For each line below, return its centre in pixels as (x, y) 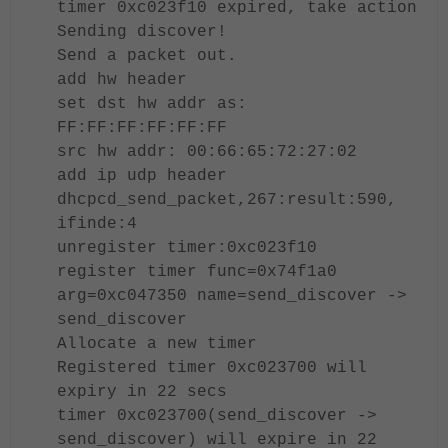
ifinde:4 (97, 224)
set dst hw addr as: (152, 104)
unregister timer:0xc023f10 (187, 248)
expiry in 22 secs (142, 392)
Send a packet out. (147, 56)
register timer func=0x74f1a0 (197, 272)
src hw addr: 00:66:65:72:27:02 (207, 152)
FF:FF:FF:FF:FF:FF (142, 128)
